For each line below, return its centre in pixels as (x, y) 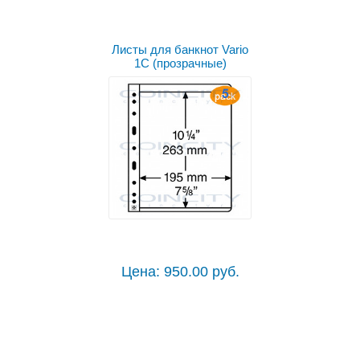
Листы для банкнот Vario (180, 50)
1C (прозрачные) (180, 63)
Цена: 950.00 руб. (180, 272)
